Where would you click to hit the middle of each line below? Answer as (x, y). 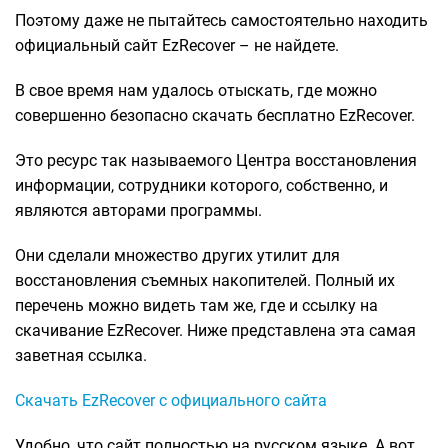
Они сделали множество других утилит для (177, 255)
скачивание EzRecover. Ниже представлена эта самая (215, 330)
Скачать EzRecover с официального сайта (171, 400)
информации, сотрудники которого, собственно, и (201, 185)
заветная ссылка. (81, 355)
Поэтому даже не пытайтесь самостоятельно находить (221, 20)
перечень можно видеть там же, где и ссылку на (196, 305)
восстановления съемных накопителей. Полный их (205, 280)
